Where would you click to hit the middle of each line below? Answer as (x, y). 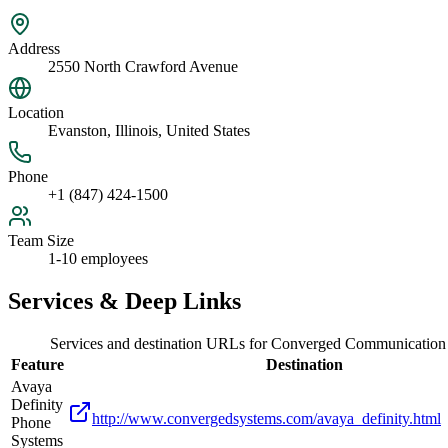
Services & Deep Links (124, 301)
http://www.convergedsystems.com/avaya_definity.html (266, 419)
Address (34, 49)
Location (36, 113)
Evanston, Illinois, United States (149, 131)
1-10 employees (98, 259)
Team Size (41, 241)
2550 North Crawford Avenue (143, 67)
